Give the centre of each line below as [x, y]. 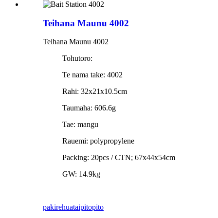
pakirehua [58, 207]
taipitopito [88, 207]
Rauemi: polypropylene [98, 141]
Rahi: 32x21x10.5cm [95, 91]
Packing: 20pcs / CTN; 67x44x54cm [119, 158]
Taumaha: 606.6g [89, 108]
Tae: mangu [80, 125]
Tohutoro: [77, 58]
